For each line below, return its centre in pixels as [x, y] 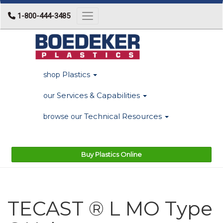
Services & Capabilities [99, 95]
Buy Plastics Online [111, 154]
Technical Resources [124, 116]
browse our [63, 116]
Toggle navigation [115, 17]
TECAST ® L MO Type [110, 208]
